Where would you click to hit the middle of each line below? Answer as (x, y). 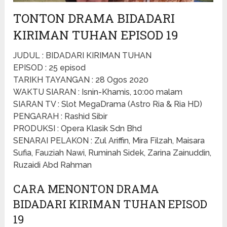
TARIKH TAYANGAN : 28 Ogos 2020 (81, 80)
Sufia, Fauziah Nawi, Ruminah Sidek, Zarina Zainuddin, (112, 153)
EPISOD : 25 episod (50, 68)
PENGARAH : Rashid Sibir (61, 117)
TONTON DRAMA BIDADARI (94, 18)
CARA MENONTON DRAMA (86, 189)
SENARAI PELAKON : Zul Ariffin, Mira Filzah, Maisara (109, 141)
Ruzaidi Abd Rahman (53, 165)
